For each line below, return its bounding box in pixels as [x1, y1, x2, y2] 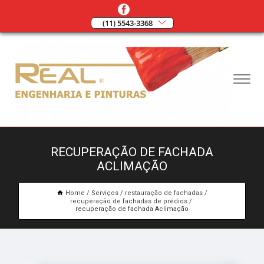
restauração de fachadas [125, 189, 203, 197]
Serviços [91, 189, 118, 197]
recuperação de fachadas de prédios [70, 197, 187, 206]
